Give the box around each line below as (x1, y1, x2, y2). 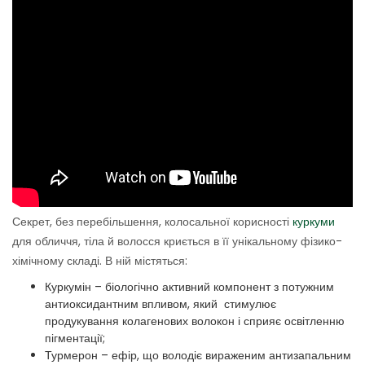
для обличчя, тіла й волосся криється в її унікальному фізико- (12, 233, 342, 250)
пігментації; (45, 330, 105, 347)
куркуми (292, 213, 335, 231)
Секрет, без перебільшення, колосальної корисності (12, 213, 292, 231)
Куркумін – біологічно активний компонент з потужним (45, 279, 334, 296)
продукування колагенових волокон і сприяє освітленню (45, 313, 345, 330)
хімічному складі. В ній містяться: (12, 253, 187, 270)
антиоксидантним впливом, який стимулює (45, 296, 276, 313)
